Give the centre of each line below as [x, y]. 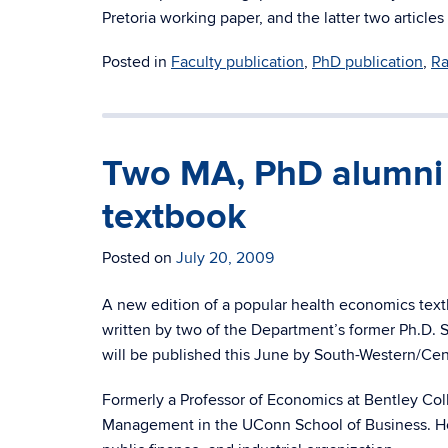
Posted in [136, 62]
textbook [174, 217]
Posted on [139, 258]
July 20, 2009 [225, 258]
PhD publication [367, 62]
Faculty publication [237, 62]
